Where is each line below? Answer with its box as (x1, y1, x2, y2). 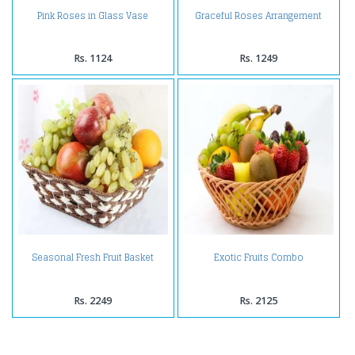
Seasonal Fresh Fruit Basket (32, 250, 154, 266)
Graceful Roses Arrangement (195, 7, 323, 24)
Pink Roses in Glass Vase (37, 7, 149, 24)
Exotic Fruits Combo (213, 250, 303, 266)
